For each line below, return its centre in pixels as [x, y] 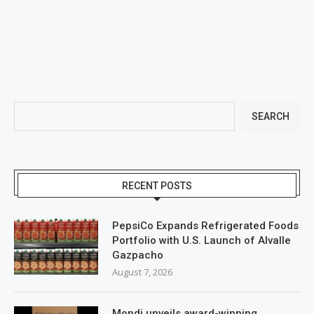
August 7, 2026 [142, 272]
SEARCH [271, 116]
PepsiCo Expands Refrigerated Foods [205, 225]
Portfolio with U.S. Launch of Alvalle [202, 240]
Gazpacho [138, 255]
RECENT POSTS [157, 185]
